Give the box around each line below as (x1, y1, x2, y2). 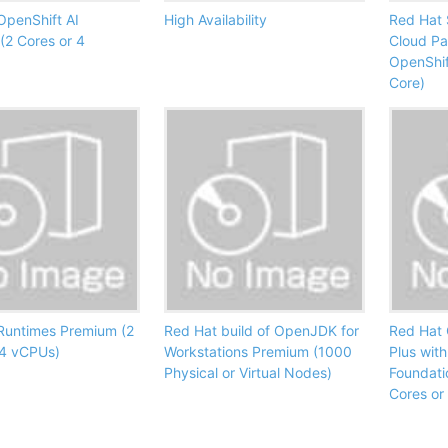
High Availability (164, 11, 267, 29)
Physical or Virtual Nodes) (164, 364, 332, 382)
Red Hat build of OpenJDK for (164, 322, 359, 340)
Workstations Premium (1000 (164, 343, 352, 361)
